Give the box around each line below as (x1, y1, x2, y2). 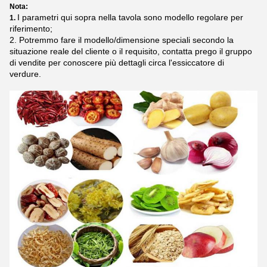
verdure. (10, 69, 41, 79)
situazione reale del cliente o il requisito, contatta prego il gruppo (10, 46, 252, 57)
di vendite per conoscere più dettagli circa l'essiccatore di (10, 58, 224, 68)
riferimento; (10, 24, 52, 34)
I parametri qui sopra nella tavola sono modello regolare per (17, 13, 243, 23)
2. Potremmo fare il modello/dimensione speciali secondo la (10, 35, 234, 45)
